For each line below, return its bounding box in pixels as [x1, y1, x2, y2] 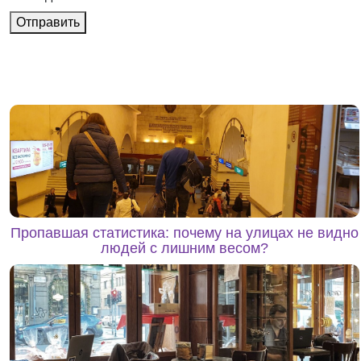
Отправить [16, 15, 81, 29]
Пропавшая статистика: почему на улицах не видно [10, 225, 359, 241]
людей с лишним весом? [100, 240, 268, 256]
